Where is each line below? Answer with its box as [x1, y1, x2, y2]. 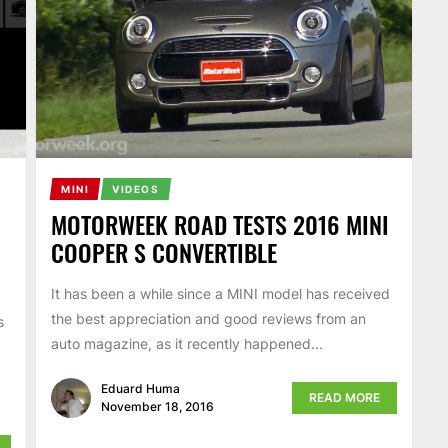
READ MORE [309, 389, 381, 405]
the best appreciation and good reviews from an [50, 310, 366, 328]
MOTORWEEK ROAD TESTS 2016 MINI [50, 206, 389, 243]
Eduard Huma [100, 380, 180, 396]
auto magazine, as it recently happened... [50, 335, 323, 353]
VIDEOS [112, 183, 160, 196]
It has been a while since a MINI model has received [50, 285, 390, 303]
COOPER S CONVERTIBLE [50, 234, 277, 271]
